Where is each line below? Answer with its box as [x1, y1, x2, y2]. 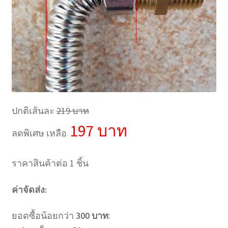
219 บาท [56, 105, 89, 117]
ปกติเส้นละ [11, 105, 56, 117]
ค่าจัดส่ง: [11, 183, 47, 195]
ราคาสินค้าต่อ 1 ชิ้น [11, 157, 89, 169]
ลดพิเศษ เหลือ [11, 127, 67, 139]
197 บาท [66, 121, 127, 141]
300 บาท [75, 210, 108, 222]
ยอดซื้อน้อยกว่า [11, 210, 76, 222]
